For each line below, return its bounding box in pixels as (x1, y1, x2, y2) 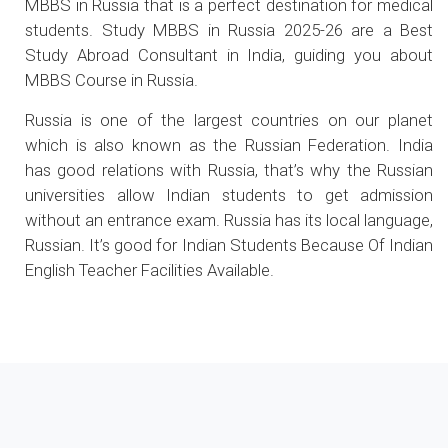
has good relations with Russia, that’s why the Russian (25, 160, 433, 180)
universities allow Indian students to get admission (25, 185, 433, 205)
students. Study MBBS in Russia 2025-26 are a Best (25, 20, 433, 40)
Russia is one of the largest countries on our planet (25, 110, 433, 130)
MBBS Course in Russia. (25, 70, 198, 90)
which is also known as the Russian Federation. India (25, 135, 433, 155)
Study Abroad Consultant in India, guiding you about (25, 45, 433, 65)
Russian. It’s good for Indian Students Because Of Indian (25, 235, 433, 255)
